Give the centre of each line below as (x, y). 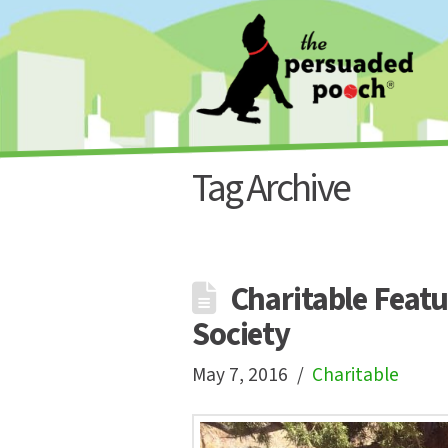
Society (241, 335)
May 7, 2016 (240, 375)
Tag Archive (270, 189)
